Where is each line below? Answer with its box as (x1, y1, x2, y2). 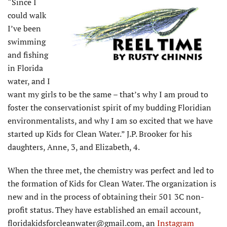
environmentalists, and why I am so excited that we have (8, 115, 213, 126)
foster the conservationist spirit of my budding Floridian (8, 101, 211, 113)
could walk (8, 9, 46, 21)
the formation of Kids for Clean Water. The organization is (8, 177, 216, 189)
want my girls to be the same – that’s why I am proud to (8, 88, 208, 100)
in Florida (8, 62, 43, 73)
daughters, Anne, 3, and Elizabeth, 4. (8, 141, 140, 153)
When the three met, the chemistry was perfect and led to (8, 164, 214, 176)
